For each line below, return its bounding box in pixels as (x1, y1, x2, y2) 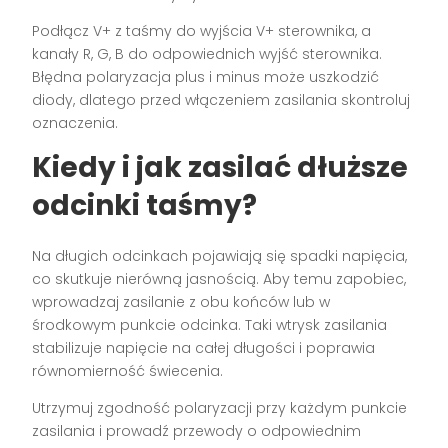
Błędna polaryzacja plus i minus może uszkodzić (32, 67, 380, 88)
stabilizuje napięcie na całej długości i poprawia (32, 338, 376, 359)
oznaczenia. (32, 113, 119, 134)
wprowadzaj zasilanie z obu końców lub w (32, 292, 331, 313)
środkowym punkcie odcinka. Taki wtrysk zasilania (32, 315, 388, 336)
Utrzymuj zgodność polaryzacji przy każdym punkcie (32, 398, 408, 419)
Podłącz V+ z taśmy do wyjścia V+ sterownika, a (32, 21, 372, 42)
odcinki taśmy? (32, 186, 258, 226)
